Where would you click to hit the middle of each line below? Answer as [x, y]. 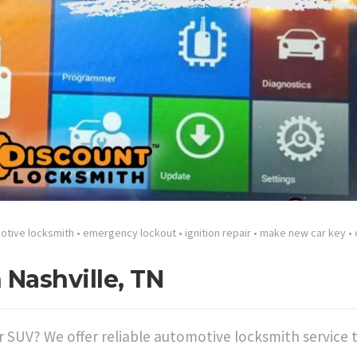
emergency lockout [129, 233]
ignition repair [218, 233]
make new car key [303, 233]
